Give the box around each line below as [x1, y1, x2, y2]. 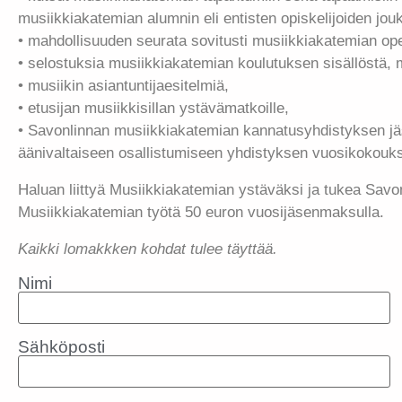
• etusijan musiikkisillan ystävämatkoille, [18, 100, 289, 117]
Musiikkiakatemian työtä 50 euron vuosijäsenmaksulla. [18, 204, 384, 221]
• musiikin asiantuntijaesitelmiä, [18, 77, 229, 94]
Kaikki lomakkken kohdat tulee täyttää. [18, 240, 277, 258]
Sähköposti [18, 337, 105, 356]
